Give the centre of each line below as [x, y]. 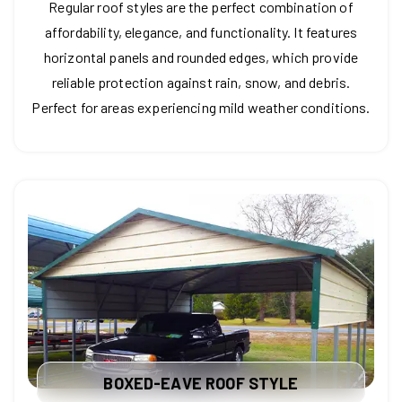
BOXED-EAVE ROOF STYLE [201, 384]
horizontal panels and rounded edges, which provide [201, 57]
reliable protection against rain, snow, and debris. [201, 83]
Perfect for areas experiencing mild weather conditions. [201, 108]
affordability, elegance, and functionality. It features [201, 32]
